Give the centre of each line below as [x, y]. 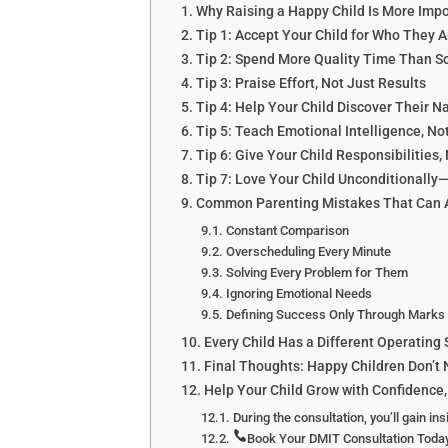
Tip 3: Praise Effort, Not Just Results [310, 83]
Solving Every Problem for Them [316, 272]
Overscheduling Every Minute [308, 251]
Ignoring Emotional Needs [298, 293]
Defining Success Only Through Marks [335, 314]
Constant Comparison [287, 230]
